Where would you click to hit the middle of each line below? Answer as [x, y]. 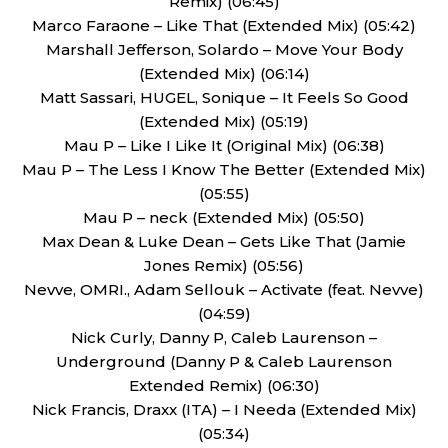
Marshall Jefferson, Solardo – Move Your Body [224, 49]
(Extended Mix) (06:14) [224, 73]
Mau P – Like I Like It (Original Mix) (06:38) [224, 145]
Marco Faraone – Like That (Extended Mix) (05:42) [224, 25]
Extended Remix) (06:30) [224, 385]
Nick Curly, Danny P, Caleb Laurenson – [224, 337]
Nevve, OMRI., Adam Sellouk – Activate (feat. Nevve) [224, 289]
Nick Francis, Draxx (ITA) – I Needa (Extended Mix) [224, 409]
